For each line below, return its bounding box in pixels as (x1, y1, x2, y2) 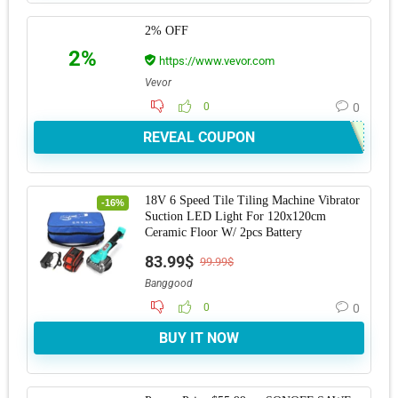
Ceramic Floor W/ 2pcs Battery (145, 225, 302, 239)
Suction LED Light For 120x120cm (145, 209, 326, 223)
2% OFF (145, 23, 188, 37)
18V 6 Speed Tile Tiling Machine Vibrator (145, 193, 360, 207)
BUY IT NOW (159, 329, 239, 346)
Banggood (145, 276, 193, 290)
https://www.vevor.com (156, 53, 275, 68)
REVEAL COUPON (143, 128, 255, 146)
